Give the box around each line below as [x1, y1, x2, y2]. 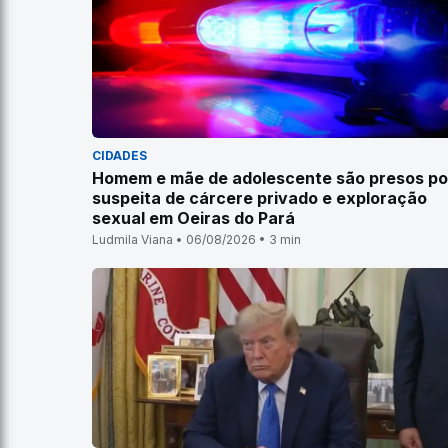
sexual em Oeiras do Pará [92, 208, 295, 228]
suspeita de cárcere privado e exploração [92, 188, 427, 208]
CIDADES [92, 148, 147, 163]
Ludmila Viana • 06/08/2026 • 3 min [92, 232, 301, 247]
